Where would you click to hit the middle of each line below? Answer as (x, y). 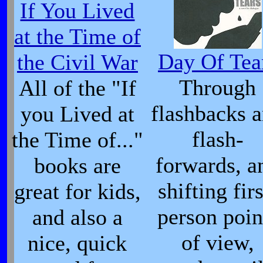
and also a (77, 217)
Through (218, 87)
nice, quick (77, 243)
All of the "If (77, 88)
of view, (218, 242)
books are (77, 166)
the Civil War (77, 62)
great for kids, (77, 191)
